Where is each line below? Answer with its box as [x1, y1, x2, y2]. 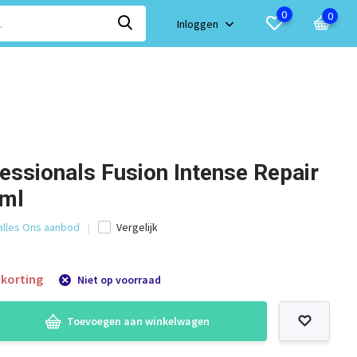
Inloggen [177, 16, 222, 31]
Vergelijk [116, 220, 159, 234]
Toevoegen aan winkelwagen [67, 314, 210, 328]
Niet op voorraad [75, 273, 162, 287]
